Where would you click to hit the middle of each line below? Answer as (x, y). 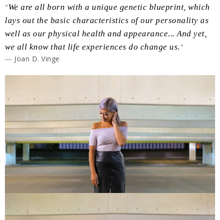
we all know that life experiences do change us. (93, 47)
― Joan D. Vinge (32, 59)
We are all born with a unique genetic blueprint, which (109, 7)
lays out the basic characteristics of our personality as (107, 20)
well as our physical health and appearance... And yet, (106, 34)
